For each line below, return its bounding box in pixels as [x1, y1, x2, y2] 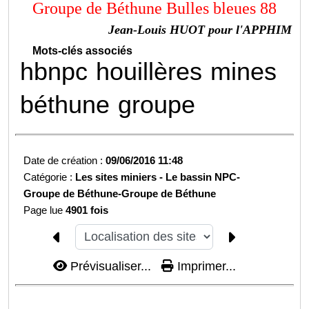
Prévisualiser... [66, 259, 154, 273]
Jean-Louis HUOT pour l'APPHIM [108, 23, 292, 37]
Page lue [23, 204, 66, 217]
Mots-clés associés [32, 45, 133, 57]
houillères [96, 57, 203, 86]
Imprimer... [173, 259, 236, 273]
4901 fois [66, 204, 109, 217]
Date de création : [23, 154, 106, 167]
